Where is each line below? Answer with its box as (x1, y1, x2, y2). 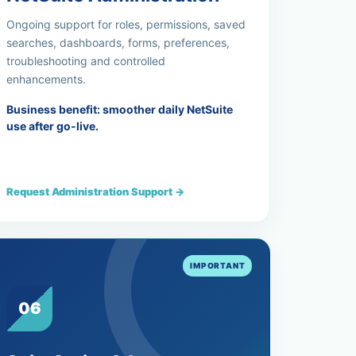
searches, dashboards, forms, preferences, (6, 36, 230, 49)
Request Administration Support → (6, 185, 185, 198)
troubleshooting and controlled (6, 54, 166, 68)
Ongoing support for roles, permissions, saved (6, 17, 246, 31)
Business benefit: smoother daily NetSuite (6, 103, 234, 116)
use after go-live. (6, 119, 99, 133)
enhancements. (6, 72, 87, 86)
